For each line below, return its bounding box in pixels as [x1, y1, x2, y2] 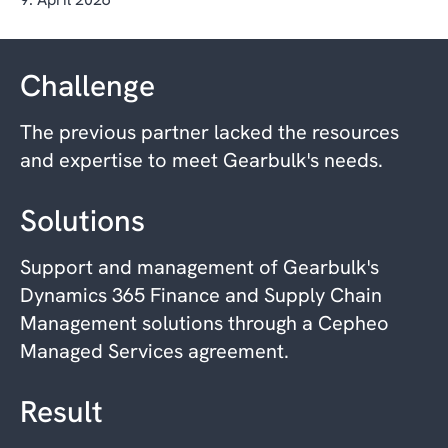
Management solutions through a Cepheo [20, 309, 389, 336]
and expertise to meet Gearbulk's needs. [20, 146, 383, 173]
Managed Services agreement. [20, 337, 289, 364]
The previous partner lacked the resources [20, 118, 399, 145]
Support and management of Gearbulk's [20, 253, 379, 280]
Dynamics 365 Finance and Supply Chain [20, 281, 382, 308]
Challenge [20, 65, 155, 105]
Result [20, 391, 103, 431]
